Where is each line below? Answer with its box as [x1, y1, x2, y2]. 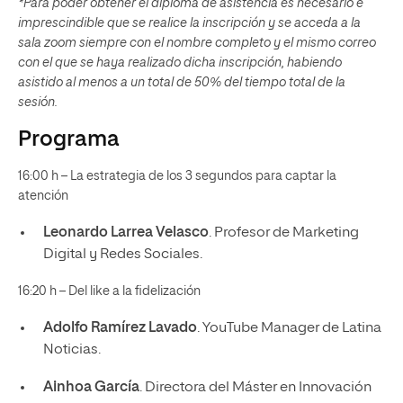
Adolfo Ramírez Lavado [42, 321, 197, 336]
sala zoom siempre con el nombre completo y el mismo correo [18, 37, 376, 49]
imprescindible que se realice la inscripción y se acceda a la [18, 17, 361, 30]
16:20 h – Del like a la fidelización [18, 285, 201, 298]
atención [18, 190, 68, 202]
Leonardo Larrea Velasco [42, 226, 209, 240]
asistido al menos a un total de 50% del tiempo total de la [18, 76, 345, 89]
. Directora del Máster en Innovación [139, 381, 372, 395]
